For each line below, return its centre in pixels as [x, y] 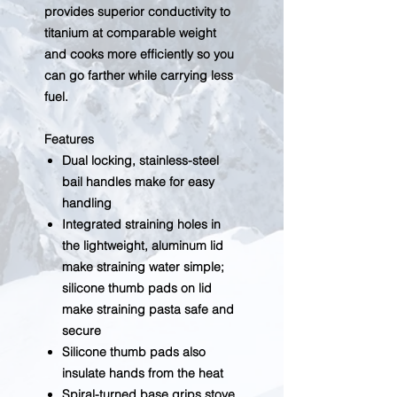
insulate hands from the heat [143, 373]
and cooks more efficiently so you [139, 54]
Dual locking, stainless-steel [140, 160]
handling [87, 203]
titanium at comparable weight [130, 33]
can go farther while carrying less [139, 75]
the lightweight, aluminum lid [143, 245]
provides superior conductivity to [137, 12]
